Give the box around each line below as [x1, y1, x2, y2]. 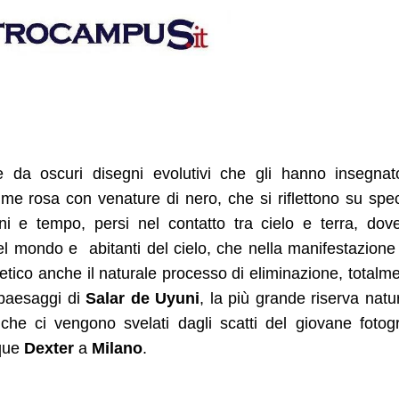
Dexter [24, 338, 74, 357]
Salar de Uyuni [85, 289, 200, 307]
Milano [92, 338, 142, 357]
